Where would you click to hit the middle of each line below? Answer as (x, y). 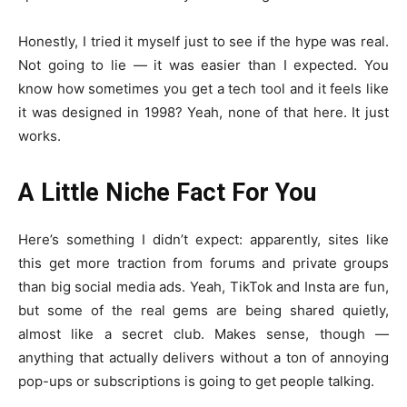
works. (40, 135)
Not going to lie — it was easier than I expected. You (203, 65)
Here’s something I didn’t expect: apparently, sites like (203, 239)
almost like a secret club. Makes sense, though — (203, 333)
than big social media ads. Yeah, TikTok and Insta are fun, (203, 286)
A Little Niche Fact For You (167, 192)
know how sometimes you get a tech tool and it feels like (203, 88)
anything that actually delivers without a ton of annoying (203, 357)
